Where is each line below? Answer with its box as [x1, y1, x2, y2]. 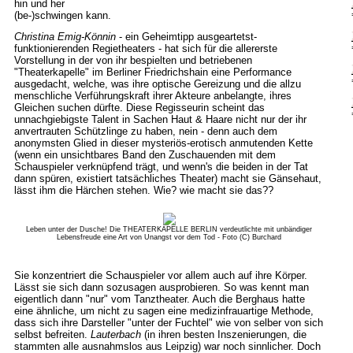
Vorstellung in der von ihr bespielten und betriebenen [13, 54, 252, 66]
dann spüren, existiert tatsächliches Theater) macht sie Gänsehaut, [13, 173, 321, 184]
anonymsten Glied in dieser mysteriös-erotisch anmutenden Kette [13, 137, 313, 149]
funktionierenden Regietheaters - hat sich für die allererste [13, 43, 277, 54]
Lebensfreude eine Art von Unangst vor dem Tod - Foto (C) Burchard [57, 233, 281, 241]
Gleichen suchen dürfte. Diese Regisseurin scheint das [13, 102, 265, 113]
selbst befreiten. [13, 329, 91, 340]
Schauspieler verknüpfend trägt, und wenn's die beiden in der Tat [13, 161, 308, 173]
